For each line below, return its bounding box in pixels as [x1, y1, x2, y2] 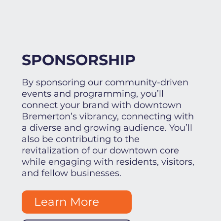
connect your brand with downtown [21, 100, 182, 111]
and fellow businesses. [21, 168, 121, 179]
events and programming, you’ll [21, 88, 164, 100]
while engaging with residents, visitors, [21, 156, 194, 168]
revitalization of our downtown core [21, 145, 179, 156]
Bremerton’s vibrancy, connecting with [21, 111, 194, 122]
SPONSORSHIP [21, 51, 136, 70]
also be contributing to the [21, 134, 140, 145]
